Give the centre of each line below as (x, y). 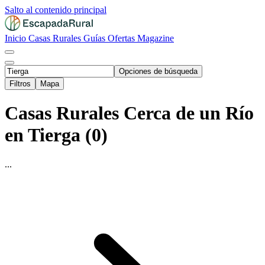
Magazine (156, 38)
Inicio (17, 38)
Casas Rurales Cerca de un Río (129, 113)
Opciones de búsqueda (158, 71)
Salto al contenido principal (56, 10)
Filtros (20, 84)
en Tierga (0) (56, 135)
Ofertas (122, 38)
